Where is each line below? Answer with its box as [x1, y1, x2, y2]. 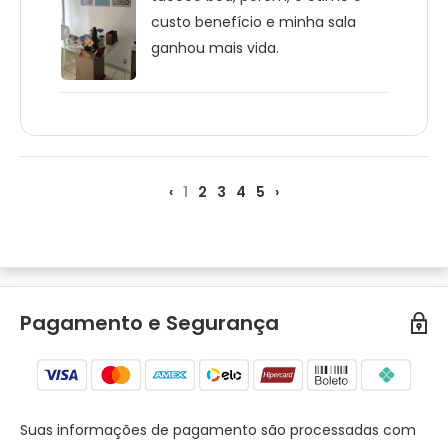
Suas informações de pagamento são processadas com [20, 420, 416, 441]
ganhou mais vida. [151, 38, 279, 59]
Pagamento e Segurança [20, 309, 279, 338]
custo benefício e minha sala [151, 12, 356, 33]
